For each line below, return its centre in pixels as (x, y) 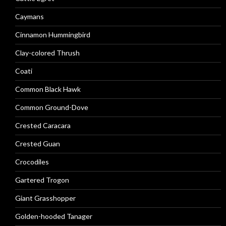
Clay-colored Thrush (47, 53)
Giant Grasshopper (45, 198)
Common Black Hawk (48, 89)
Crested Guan (38, 144)
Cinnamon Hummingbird (53, 35)
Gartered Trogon (42, 180)
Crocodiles (32, 162)
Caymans (30, 16)
